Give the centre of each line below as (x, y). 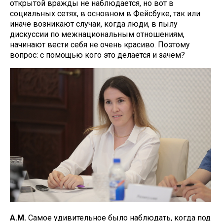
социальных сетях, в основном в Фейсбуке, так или (105, 14)
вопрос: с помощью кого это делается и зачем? (97, 55)
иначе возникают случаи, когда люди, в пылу (94, 24)
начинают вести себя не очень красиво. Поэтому (100, 45)
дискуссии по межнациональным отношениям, (97, 34)
